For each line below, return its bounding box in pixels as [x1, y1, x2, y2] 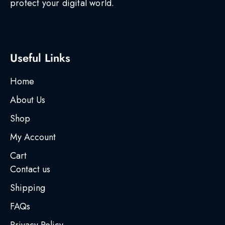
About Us [10, 93, 45, 107]
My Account [10, 131, 56, 144]
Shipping [10, 181, 45, 195]
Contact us [10, 163, 50, 176]
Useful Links [10, 50, 70, 66]
